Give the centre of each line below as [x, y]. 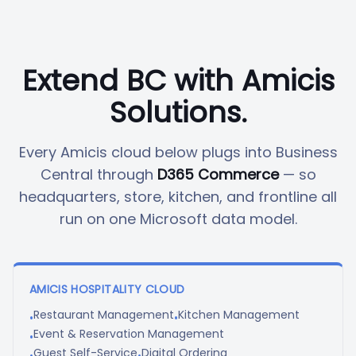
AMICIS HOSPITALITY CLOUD [107, 289]
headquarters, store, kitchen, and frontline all [178, 197]
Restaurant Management [104, 315]
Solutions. [178, 112]
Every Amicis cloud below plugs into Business [178, 152]
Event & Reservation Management [129, 334]
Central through [99, 174]
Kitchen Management [239, 315]
